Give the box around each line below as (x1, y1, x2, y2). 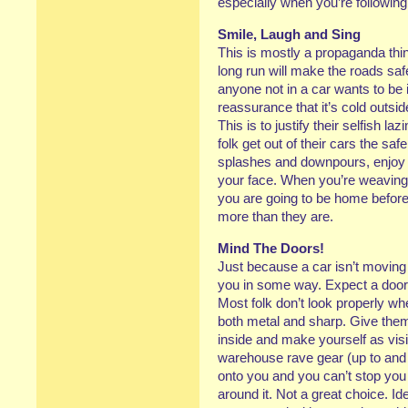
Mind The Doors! (218, 240, 324, 256)
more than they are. (218, 209, 333, 224)
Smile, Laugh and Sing (218, 26, 361, 42)
